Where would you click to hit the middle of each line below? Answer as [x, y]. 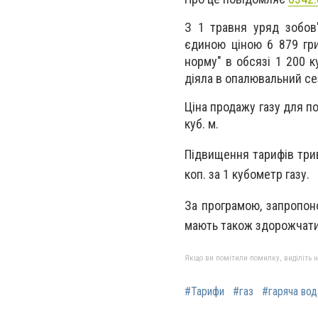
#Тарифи [204, 291]
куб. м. [202, 124]
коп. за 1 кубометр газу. [248, 174]
